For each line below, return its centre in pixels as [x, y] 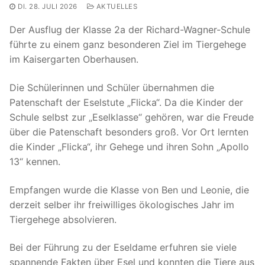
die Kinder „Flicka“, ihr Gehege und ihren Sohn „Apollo [129, 147]
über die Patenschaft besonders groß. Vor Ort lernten [129, 132]
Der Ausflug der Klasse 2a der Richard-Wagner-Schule [130, 30]
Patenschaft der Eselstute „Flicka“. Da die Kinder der [126, 103]
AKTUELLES [116, 7]
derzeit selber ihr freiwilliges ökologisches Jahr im [122, 204]
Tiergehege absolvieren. [63, 219]
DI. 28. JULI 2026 [48, 7]
